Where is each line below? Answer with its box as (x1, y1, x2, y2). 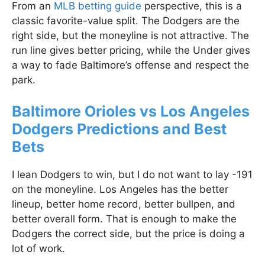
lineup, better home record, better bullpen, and (12, 198, 235, 211)
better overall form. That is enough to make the (12, 213, 237, 225)
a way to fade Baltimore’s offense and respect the (12, 59, 249, 71)
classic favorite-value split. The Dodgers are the (12, 14, 240, 27)
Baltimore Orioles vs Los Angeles (12, 102, 250, 121)
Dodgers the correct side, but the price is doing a (12, 228, 245, 240)
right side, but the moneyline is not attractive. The (12, 29, 249, 41)
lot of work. (12, 243, 65, 255)
